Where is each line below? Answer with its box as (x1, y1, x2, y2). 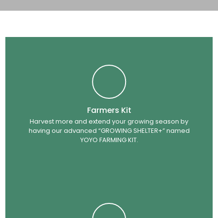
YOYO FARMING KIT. (80, 135, 138, 145)
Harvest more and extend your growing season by (30, 116, 188, 126)
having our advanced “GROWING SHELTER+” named (28, 126, 190, 135)
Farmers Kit (87, 104, 131, 116)
